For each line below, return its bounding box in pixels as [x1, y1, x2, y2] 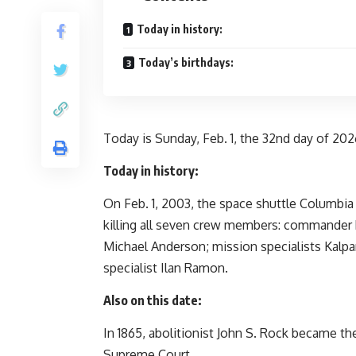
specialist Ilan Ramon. [103, 260, 228, 277]
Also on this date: [103, 292, 202, 309]
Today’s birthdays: [138, 56, 234, 70]
